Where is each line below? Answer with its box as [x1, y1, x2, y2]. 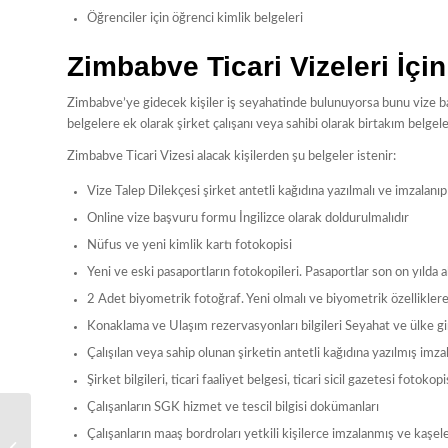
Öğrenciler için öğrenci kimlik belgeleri [87, 11, 303, 25]
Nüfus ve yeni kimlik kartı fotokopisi [87, 238, 292, 252]
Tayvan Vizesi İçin [35, 420, 135, 433]
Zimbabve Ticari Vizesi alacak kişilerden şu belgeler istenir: [67, 149, 396, 163]
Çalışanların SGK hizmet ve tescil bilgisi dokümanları [87, 400, 379, 414]
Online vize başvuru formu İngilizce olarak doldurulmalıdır [87, 211, 409, 225]
